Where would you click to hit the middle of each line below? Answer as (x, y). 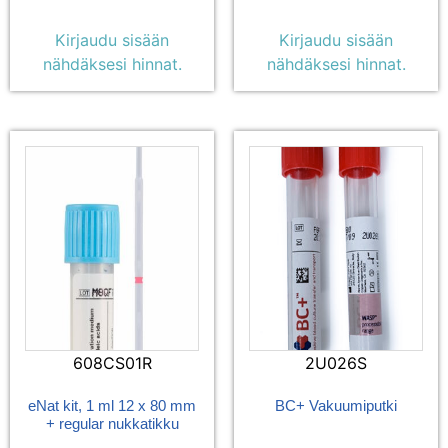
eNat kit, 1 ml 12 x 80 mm (112, 405)
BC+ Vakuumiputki (336, 405)
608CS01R (112, 362)
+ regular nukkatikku (112, 423)
